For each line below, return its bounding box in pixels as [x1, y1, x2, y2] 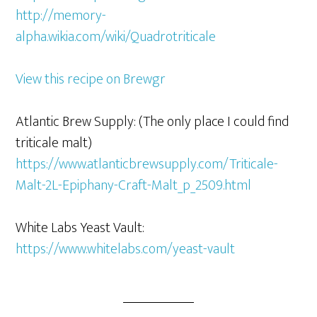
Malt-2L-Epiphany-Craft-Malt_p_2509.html [16, 173, 252, 197]
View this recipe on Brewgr [16, 67, 166, 91]
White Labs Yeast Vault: [16, 216, 145, 240]
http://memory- [16, 4, 107, 28]
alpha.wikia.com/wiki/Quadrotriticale [16, 25, 217, 49]
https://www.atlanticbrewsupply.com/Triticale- [16, 152, 279, 176]
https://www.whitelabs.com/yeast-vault [16, 237, 236, 261]
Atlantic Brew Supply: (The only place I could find [16, 110, 289, 134]
